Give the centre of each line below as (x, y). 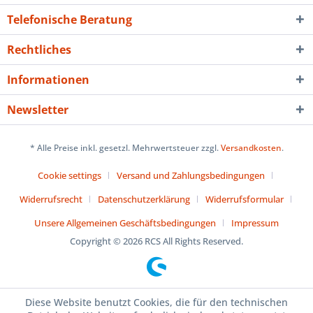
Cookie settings (70, 176)
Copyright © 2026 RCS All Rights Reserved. (156, 241)
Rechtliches (39, 50)
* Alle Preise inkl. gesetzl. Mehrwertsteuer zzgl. (125, 148)
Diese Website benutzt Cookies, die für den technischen (156, 302)
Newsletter (38, 110)
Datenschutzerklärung (144, 199)
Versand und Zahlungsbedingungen (191, 176)
